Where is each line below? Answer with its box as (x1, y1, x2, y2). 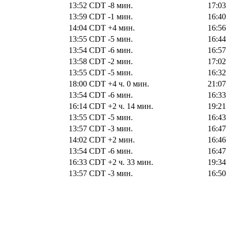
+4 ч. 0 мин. (108, 79, 149, 88)
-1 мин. (108, 12, 133, 21)
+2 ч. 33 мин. (108, 157, 153, 166)
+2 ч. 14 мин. (108, 101, 153, 110)
